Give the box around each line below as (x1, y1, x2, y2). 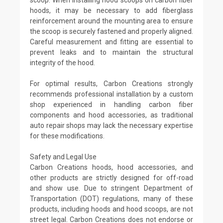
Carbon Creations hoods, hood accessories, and (30, 163, 193, 171)
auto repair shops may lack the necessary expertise (30, 121, 193, 129)
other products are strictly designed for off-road (30, 173, 193, 182)
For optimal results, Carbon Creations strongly (30, 79, 193, 88)
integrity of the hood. (30, 58, 95, 67)
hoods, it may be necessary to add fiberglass (30, 6, 193, 14)
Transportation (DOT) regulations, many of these (30, 194, 193, 203)
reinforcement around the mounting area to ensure (30, 16, 193, 25)
